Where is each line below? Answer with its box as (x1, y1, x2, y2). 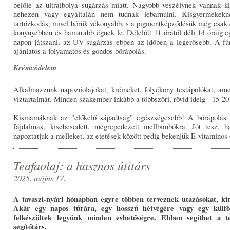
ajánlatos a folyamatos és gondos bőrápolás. (13, 46, 147, 56)
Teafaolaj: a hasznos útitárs (13, 157, 150, 174)
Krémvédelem (13, 62, 57, 73)
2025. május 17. (13, 172, 66, 183)
